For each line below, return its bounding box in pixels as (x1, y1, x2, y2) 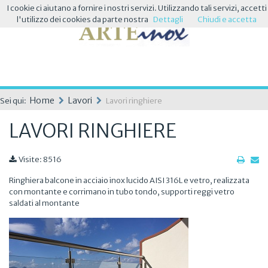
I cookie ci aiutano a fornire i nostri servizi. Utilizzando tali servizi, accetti (6, 3, 267, 13)
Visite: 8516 (17, 154, 62, 165)
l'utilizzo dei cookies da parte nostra (16, 14, 148, 25)
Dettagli (153, 14, 183, 25)
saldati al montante (9, 198, 80, 208)
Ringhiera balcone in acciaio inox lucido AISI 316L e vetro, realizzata (9, 175, 249, 185)
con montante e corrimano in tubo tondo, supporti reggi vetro (9, 187, 234, 197)
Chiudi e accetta (197, 14, 257, 25)
